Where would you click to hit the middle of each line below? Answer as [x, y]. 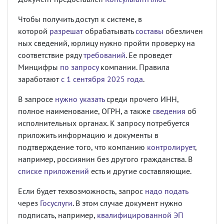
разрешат [66, 31]
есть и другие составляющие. [140, 171]
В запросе [36, 99]
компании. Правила [134, 67]
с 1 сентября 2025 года [102, 79]
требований [104, 55]
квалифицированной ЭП [140, 215]
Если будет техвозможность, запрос [81, 191]
